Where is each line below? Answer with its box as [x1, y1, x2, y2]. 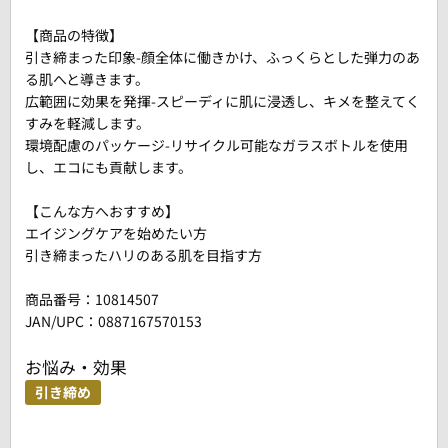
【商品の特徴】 [25, 25, 123, 45]
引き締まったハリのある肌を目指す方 [25, 245, 262, 265]
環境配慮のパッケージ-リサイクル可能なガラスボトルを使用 [25, 135, 408, 155]
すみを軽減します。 [25, 113, 150, 133]
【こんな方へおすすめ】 [25, 201, 179, 221]
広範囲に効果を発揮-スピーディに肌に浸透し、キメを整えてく [25, 91, 420, 111]
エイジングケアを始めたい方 [25, 223, 207, 243]
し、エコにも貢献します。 [25, 157, 192, 177]
